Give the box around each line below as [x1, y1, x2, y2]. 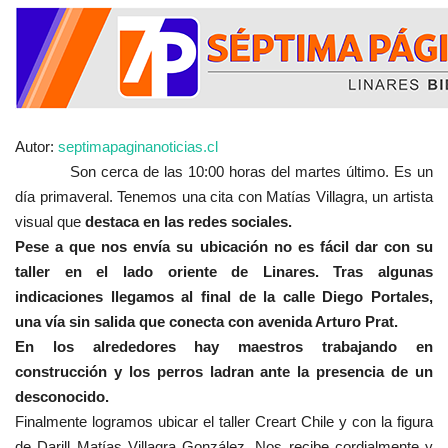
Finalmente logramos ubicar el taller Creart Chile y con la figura [15, 412, 433, 430]
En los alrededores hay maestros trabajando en [15, 337, 433, 355]
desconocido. [15, 387, 109, 405]
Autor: [15, 137, 54, 155]
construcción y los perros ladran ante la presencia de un [15, 362, 433, 380]
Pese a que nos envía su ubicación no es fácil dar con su [15, 237, 433, 255]
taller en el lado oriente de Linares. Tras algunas [15, 262, 433, 280]
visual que [15, 212, 85, 230]
